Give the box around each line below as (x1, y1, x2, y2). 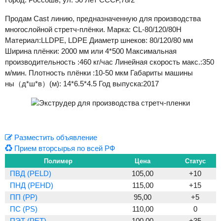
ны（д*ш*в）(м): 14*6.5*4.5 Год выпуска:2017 (5, 79, 159, 88)
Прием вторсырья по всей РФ (12, 144, 115, 153)
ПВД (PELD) (10, 169, 51, 178)
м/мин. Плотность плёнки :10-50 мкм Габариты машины (5, 69, 193, 77)
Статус (184, 157, 206, 165)
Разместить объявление (12, 133, 97, 142)
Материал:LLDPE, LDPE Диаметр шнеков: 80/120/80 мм (5, 36, 193, 44)
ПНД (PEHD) (10, 181, 53, 190)
